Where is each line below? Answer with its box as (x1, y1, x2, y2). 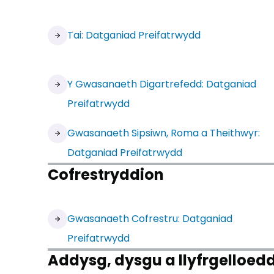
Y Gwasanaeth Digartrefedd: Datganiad (67, 77, 256, 91)
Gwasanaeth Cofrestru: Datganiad (67, 212, 232, 226)
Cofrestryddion (48, 165, 164, 185)
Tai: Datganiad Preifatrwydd (67, 28, 201, 42)
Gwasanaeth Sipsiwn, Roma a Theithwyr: (67, 126, 260, 140)
